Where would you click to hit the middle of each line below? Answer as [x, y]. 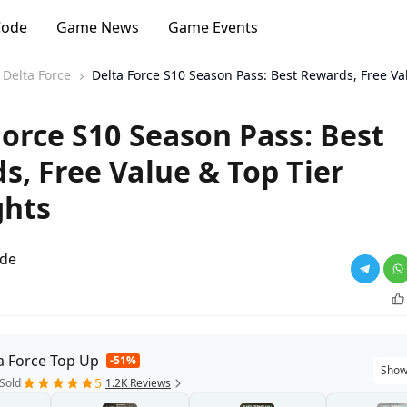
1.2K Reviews [138, 383]
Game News [98, 27]
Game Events [213, 27]
